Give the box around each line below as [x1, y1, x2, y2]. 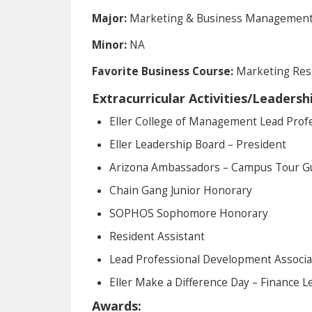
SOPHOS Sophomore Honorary [109, 206, 268, 221]
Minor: [92, 38, 130, 52]
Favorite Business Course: [92, 64, 236, 79]
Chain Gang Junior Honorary [109, 183, 252, 198]
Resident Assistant [109, 229, 205, 244]
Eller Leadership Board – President [109, 137, 286, 152]
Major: [92, 11, 130, 26]
